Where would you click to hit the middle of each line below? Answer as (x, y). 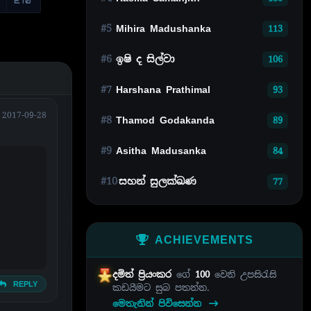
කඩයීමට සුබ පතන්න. (161, 287)
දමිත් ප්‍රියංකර (144, 274)
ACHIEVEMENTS (204, 239)
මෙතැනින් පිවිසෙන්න (159, 303)
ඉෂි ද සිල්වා (145, 59)
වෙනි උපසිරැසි (243, 274)
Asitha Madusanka (161, 151)
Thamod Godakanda (165, 120)
